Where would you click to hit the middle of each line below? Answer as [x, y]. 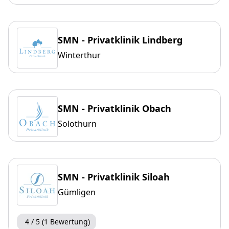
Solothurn [77, 124]
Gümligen [77, 192]
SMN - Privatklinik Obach [114, 109]
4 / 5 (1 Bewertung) [58, 222]
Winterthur [79, 55]
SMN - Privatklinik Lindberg [120, 40]
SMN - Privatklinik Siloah [114, 177]
